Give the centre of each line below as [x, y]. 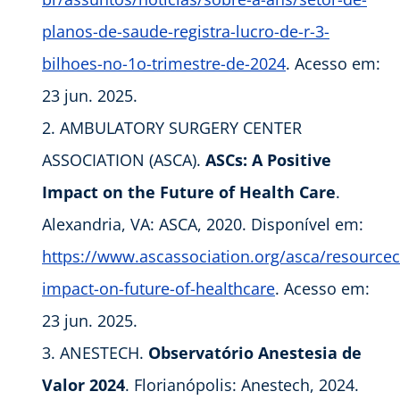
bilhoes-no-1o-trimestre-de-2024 [164, 64]
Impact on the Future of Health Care [189, 192]
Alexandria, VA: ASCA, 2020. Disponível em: [203, 225]
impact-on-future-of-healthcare [158, 289]
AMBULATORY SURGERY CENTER [181, 128]
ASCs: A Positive [268, 160]
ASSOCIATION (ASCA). [124, 160]
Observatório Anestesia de [255, 353]
